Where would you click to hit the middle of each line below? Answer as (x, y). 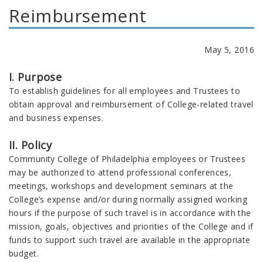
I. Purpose (36, 77)
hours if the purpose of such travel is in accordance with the (130, 213)
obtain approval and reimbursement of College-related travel (131, 104)
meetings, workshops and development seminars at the (121, 186)
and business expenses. (56, 118)
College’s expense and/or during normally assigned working (128, 199)
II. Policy (31, 145)
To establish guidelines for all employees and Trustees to (124, 91)
